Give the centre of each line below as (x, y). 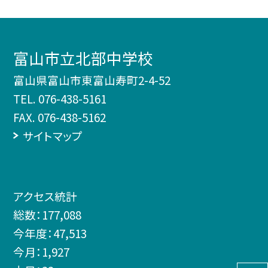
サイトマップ (52, 136)
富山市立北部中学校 (83, 58)
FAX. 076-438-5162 (60, 117)
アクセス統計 (45, 196)
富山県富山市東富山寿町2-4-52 (92, 80)
